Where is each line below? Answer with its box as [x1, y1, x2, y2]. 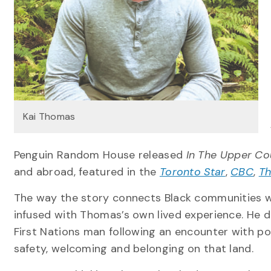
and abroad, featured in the [13, 165, 160, 179]
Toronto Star [159, 165, 226, 179]
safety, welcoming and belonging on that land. [13, 241, 253, 256]
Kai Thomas [22, 110, 76, 123]
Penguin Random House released [13, 148, 186, 162]
